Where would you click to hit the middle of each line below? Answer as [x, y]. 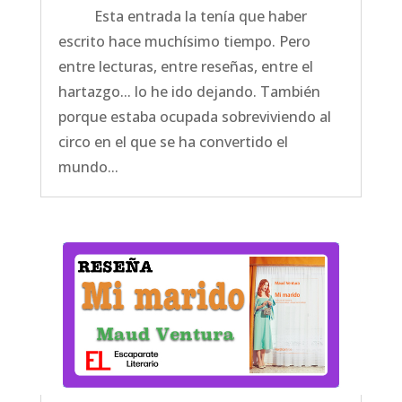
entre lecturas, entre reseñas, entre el [185, 66]
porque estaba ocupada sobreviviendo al [194, 116]
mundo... [88, 166]
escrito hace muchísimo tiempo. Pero [184, 41]
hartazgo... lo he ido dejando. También [189, 91]
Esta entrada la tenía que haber [182, 16]
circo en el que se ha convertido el [173, 141]
